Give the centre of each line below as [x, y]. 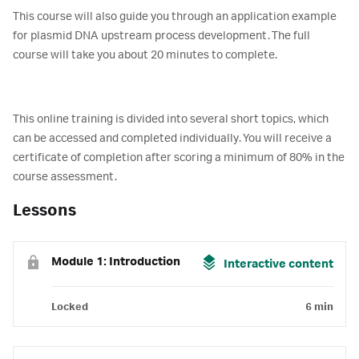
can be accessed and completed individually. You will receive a [172, 139]
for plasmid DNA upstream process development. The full [161, 36]
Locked [70, 307]
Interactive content [278, 264]
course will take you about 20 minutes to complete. [145, 55]
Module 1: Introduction [116, 262]
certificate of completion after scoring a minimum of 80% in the [179, 158]
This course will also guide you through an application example [175, 17]
